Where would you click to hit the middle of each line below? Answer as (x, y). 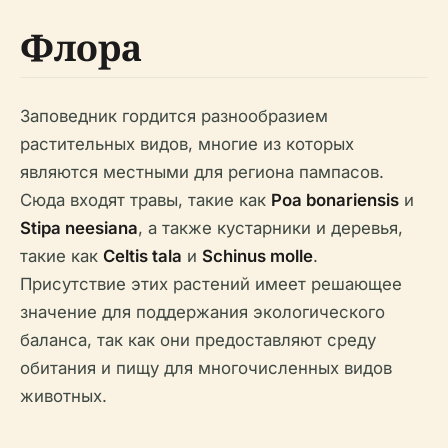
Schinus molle (257, 255)
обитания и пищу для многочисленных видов (206, 367)
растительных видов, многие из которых (187, 143)
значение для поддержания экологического (202, 311)
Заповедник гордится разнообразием (174, 115)
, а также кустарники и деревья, (270, 227)
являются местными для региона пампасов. (202, 171)
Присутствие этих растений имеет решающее (211, 283)
